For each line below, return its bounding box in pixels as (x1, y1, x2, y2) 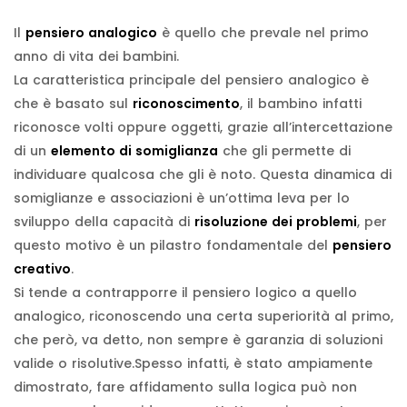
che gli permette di (218, 141, 351, 160)
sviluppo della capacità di (14, 212, 194, 231)
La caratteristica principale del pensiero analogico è (14, 70, 369, 89)
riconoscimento (133, 94, 240, 113)
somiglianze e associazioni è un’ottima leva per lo (14, 188, 350, 207)
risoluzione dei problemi (194, 212, 357, 231)
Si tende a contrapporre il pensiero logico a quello (14, 283, 357, 302)
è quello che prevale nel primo (157, 23, 369, 42)
